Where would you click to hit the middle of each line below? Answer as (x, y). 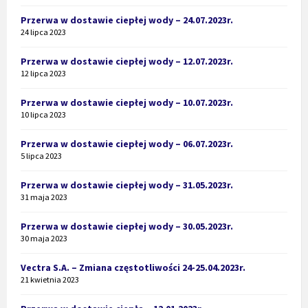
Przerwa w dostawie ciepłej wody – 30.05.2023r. (127, 227)
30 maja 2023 (44, 239)
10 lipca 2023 (43, 115)
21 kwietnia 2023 (50, 280)
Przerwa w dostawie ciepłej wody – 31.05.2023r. (127, 185)
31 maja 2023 (44, 197)
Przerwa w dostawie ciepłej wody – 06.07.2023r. (127, 144)
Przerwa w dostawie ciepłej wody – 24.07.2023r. (127, 20)
